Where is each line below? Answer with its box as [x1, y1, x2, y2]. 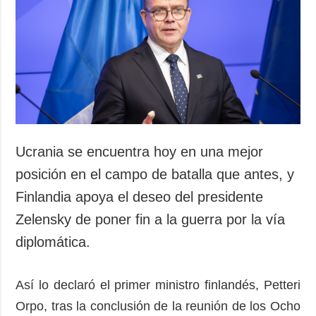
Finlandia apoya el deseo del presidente [16, 188, 264, 205]
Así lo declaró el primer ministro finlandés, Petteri [16, 277, 300, 292]
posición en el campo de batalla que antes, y [16, 166, 295, 182]
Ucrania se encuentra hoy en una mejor [16, 143, 264, 159]
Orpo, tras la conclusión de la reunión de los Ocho [16, 298, 300, 313]
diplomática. [16, 233, 95, 250]
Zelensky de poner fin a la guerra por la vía [16, 211, 286, 227]
